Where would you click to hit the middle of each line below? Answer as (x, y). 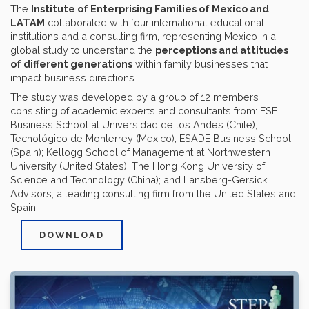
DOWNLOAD (72, 235)
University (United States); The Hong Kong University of (138, 166)
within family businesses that (200, 63)
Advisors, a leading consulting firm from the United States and (153, 193)
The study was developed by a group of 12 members (134, 97)
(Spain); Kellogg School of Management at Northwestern (140, 152)
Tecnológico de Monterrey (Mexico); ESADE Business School (151, 138)
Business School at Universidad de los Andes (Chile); (134, 124)
